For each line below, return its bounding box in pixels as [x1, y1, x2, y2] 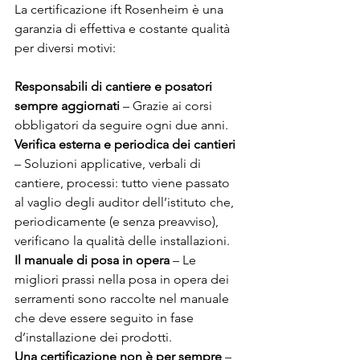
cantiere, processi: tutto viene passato [14, 174, 233, 190]
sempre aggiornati [14, 97, 120, 113]
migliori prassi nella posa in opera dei [14, 271, 232, 287]
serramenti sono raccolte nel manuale [14, 290, 232, 306]
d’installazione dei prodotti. [14, 329, 172, 345]
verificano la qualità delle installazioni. [14, 232, 230, 248]
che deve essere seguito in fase [14, 309, 197, 325]
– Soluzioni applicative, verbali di [14, 155, 204, 171]
